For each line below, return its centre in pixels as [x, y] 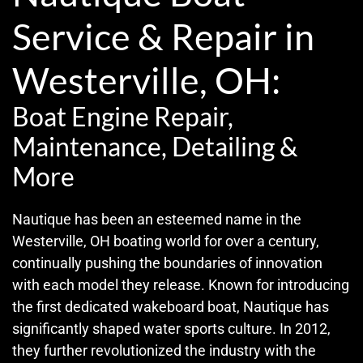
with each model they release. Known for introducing [181, 284]
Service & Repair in [163, 36]
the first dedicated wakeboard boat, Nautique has [171, 306]
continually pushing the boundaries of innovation [167, 263]
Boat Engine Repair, [123, 116]
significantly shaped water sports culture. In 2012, [171, 328]
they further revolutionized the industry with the [164, 350]
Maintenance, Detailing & [155, 146]
